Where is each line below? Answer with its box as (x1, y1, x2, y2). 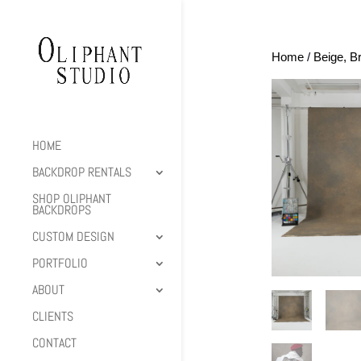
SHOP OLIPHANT (32, 190, 111, 208)
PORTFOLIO (32, 255, 88, 272)
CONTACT (32, 334, 77, 352)
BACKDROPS (32, 201, 91, 219)
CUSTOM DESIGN (32, 228, 114, 246)
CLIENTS (32, 308, 73, 326)
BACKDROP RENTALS (32, 164, 131, 181)
